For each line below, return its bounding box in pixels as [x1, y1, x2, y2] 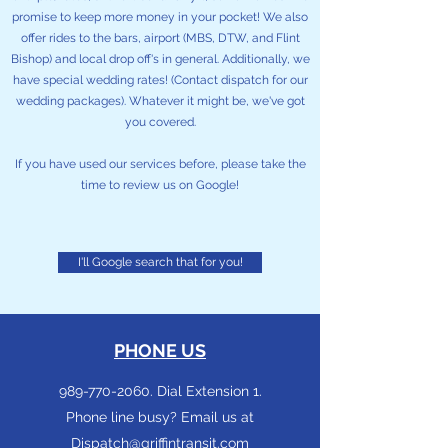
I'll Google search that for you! [77, 255, 243, 269]
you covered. [124, 115, 196, 129]
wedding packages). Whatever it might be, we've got [15, 94, 305, 108]
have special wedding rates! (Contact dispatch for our [12, 73, 308, 87]
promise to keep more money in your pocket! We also [12, 10, 308, 24]
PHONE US [114, 340, 206, 361]
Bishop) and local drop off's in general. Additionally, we [10, 52, 310, 66]
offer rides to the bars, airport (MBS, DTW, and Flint [20, 31, 300, 45]
